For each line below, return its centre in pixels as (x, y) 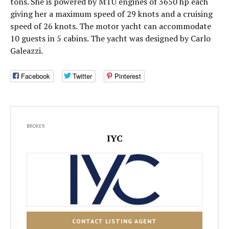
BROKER (36, 126)
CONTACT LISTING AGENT (114, 221)
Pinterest (128, 76)
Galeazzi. (27, 51)
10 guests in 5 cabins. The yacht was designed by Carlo (110, 38)
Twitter (82, 76)
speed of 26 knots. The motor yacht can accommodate (111, 26)
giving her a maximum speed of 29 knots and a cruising (111, 14)
